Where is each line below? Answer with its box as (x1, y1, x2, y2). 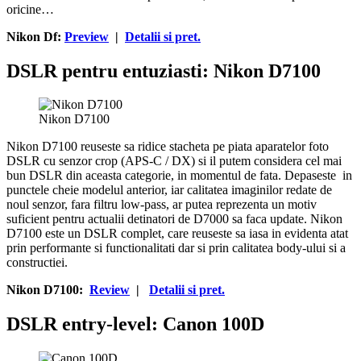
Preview (64, 29, 109, 44)
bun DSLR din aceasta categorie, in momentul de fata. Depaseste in (6, 168, 352, 183)
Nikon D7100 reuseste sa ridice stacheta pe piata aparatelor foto (6, 139, 329, 154)
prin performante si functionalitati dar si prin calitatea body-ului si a (6, 241, 346, 255)
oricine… (6, 2, 54, 16)
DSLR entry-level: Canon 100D (6, 313, 264, 335)
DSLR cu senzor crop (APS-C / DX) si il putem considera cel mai (6, 154, 342, 168)
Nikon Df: (6, 29, 64, 44)
